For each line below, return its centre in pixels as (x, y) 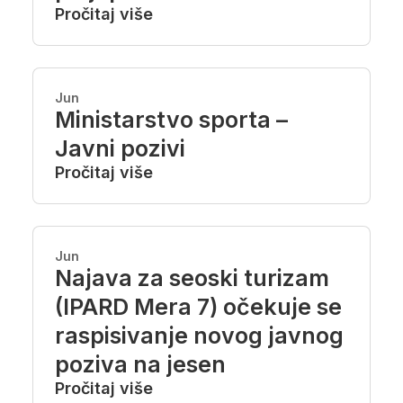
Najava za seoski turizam (192, 278)
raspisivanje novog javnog (199, 336)
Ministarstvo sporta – (171, 120)
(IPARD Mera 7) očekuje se (198, 307)
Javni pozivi (120, 148)
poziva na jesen (140, 364)
